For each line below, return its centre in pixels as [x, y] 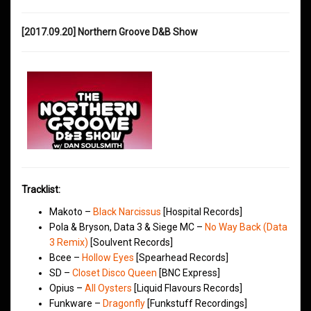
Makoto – [71, 211]
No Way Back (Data [246, 227]
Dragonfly [124, 303]
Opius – [67, 288]
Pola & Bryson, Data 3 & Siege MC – [127, 227]
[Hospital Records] [202, 211]
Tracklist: [41, 189]
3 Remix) [69, 242]
